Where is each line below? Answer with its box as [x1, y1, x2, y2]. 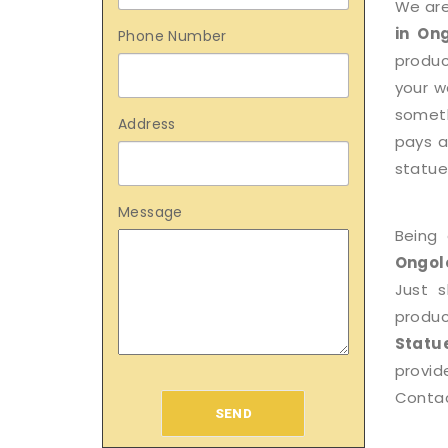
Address [118, 114, 176, 134]
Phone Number [118, 26, 227, 46]
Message [118, 202, 183, 222]
